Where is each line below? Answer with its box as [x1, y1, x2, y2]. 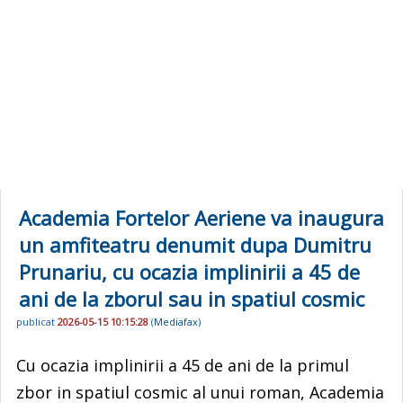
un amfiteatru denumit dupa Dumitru [19, 231, 372, 258]
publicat [16, 315, 58, 329]
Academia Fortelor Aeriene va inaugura [19, 204, 384, 231]
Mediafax [154, 315, 198, 329]
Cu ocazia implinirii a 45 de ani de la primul [16, 354, 349, 376]
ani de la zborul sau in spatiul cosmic [19, 285, 364, 312]
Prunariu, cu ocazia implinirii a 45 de [19, 258, 360, 285]
